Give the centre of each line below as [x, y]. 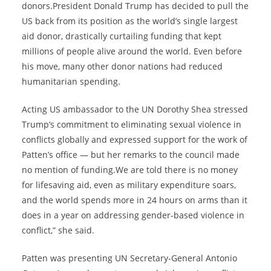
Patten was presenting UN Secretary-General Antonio [129, 258]
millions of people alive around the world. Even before [132, 51]
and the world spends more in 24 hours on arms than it [135, 200]
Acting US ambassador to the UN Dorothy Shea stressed [135, 109]
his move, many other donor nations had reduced [122, 67]
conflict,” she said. [58, 230]
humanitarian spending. [71, 82]
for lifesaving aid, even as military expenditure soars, [129, 185]
